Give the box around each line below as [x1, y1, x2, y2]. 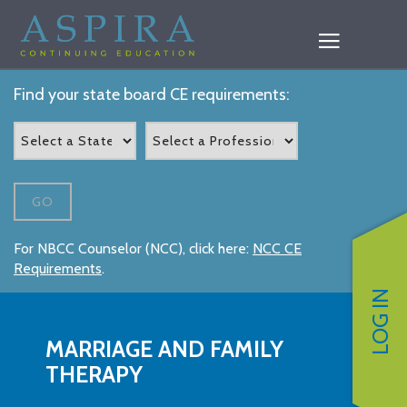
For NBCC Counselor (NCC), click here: [14, 239, 253, 257]
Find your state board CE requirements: [14, 84, 290, 104]
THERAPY [45, 361, 143, 389]
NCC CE [253, 239, 302, 257]
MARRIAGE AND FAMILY [45, 335, 283, 363]
